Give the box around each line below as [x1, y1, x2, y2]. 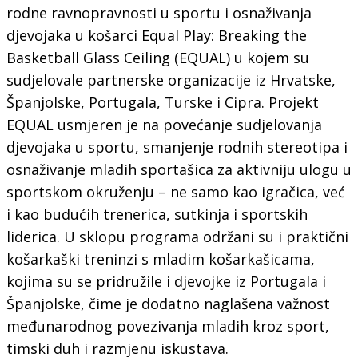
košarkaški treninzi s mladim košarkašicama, [6, 249, 315, 268]
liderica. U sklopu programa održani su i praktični [6, 226, 348, 246]
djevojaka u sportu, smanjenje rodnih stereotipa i [6, 137, 348, 157]
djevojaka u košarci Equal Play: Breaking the [6, 25, 307, 45]
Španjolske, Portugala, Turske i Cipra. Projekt [6, 92, 319, 112]
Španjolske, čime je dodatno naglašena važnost [6, 293, 330, 313]
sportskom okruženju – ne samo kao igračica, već [6, 181, 345, 201]
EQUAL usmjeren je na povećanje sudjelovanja [6, 114, 322, 134]
